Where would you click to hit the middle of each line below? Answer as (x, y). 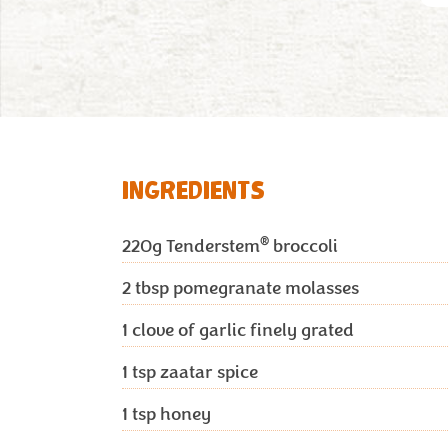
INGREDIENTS (193, 191)
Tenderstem (211, 246)
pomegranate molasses (264, 288)
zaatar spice (207, 372)
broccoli (303, 246)
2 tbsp (145, 288)
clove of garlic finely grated (241, 330)
